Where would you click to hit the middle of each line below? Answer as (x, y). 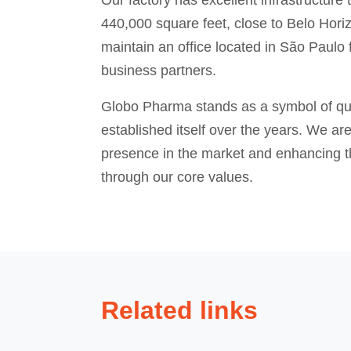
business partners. (158, 71)
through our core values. (177, 177)
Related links (179, 310)
